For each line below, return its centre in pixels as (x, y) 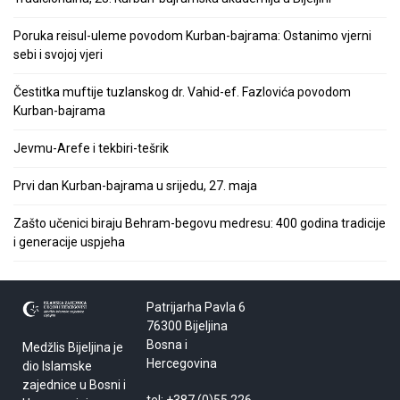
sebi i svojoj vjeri (58, 54)
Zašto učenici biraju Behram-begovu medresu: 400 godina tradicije (200, 223)
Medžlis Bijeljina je (73, 348)
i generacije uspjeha (69, 242)
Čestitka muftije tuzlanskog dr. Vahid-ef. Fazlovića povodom (182, 92)
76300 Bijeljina (187, 325)
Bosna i (167, 344)
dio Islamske (57, 367)
